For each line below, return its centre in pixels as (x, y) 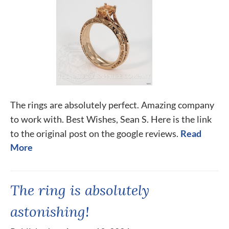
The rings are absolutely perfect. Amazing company (112, 105)
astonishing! (50, 211)
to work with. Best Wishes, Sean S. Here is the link (111, 119)
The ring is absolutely (80, 190)
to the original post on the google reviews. (94, 133)
